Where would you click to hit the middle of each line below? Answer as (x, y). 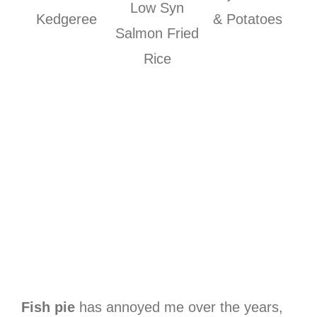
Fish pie (48, 307)
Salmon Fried (157, 33)
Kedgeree (67, 19)
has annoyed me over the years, (179, 307)
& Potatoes (248, 19)
